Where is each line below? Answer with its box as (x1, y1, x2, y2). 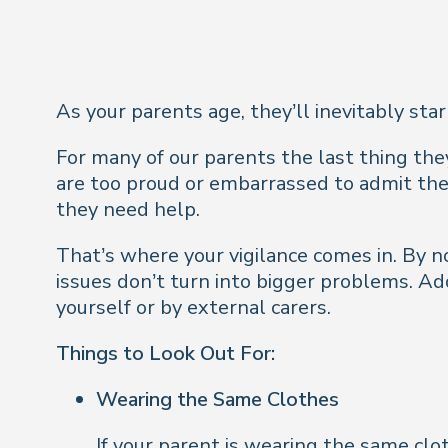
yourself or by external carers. (56, 294, 331, 321)
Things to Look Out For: (56, 340, 275, 367)
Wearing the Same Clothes (96, 386, 339, 413)
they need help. (56, 196, 200, 223)
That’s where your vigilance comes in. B (56, 242, 416, 269)
